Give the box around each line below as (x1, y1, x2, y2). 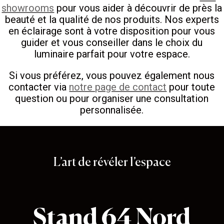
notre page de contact (69, 81, 167, 93)
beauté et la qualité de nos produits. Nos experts (4, 13, 219, 26)
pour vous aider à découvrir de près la (54, 2, 222, 14)
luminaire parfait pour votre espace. (33, 48, 190, 60)
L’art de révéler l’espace (53, 156, 171, 169)
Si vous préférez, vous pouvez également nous (9, 69, 215, 82)
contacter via (8, 81, 69, 93)
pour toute (166, 81, 215, 93)
